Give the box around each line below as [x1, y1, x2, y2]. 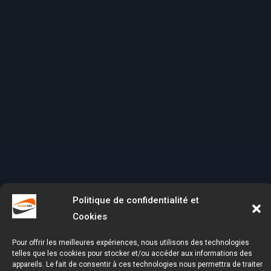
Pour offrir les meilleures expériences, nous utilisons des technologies [12, 238, 249, 247]
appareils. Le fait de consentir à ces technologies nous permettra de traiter [12, 260, 263, 269]
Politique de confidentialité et [73, 195, 199, 206]
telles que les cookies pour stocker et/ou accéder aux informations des [12, 249, 252, 258]
